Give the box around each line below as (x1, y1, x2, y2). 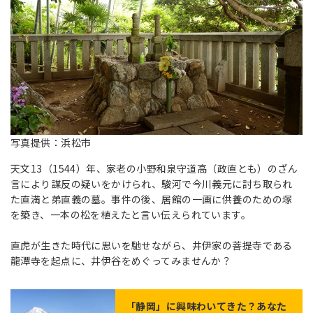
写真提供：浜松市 (10, 135, 92, 150)
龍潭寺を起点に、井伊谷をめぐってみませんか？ (10, 253, 232, 268)
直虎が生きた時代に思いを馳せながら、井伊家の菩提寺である (10, 238, 293, 252)
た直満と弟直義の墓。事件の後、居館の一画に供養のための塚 (10, 191, 293, 206)
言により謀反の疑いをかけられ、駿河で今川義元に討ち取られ (10, 176, 293, 191)
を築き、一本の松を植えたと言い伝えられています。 (10, 207, 252, 221)
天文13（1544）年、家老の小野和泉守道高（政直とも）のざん (10, 161, 298, 175)
